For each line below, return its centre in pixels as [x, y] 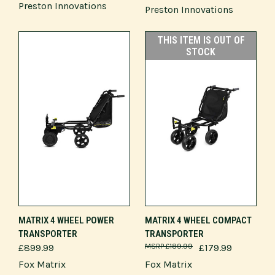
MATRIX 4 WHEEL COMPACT [198, 220]
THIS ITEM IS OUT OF [201, 40]
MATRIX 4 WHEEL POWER [66, 220]
